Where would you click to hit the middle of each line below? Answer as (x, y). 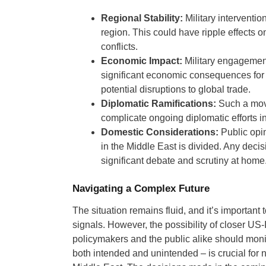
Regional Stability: (142, 18)
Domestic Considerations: (160, 132)
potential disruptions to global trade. (176, 89)
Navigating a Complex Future (141, 189)
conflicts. (119, 46)
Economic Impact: (142, 61)
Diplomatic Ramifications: (159, 103)
